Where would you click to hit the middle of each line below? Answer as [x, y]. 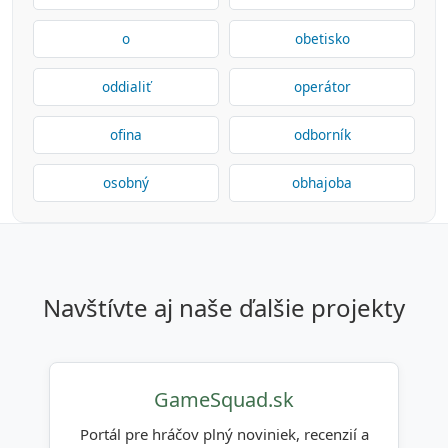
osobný [126, 182]
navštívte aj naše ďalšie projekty [233, 307]
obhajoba [322, 182]
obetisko [322, 38]
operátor [322, 86]
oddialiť [126, 86]
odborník [322, 134]
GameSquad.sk [224, 399]
